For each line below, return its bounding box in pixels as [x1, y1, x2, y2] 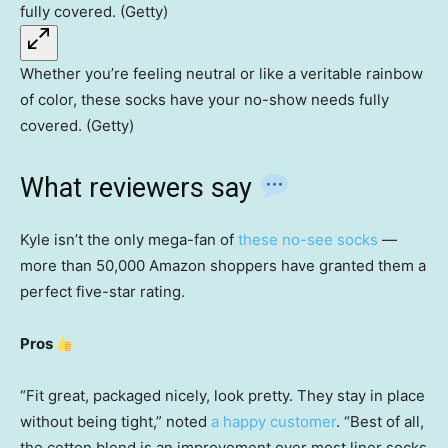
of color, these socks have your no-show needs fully [20, 90, 389, 110]
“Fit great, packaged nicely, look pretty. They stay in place [20, 386, 425, 406]
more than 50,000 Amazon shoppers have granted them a [20, 256, 426, 276]
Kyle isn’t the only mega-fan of [20, 230, 234, 250]
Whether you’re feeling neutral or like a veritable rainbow [20, 64, 423, 84]
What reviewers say [20, 172, 259, 205]
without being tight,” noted [20, 412, 211, 432]
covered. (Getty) [20, 116, 134, 136]
